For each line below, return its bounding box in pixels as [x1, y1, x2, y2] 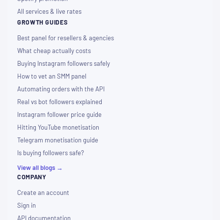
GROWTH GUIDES [17, 18, 68, 27]
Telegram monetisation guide [17, 136, 98, 144]
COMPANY [17, 173, 47, 181]
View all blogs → [17, 164, 63, 172]
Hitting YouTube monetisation [17, 123, 99, 132]
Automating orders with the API [17, 85, 105, 93]
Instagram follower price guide [17, 110, 102, 119]
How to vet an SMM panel [17, 72, 86, 81]
